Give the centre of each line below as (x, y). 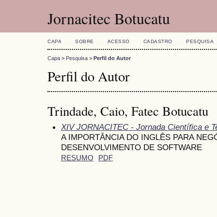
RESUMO (77, 158)
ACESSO (118, 41)
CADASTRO (158, 41)
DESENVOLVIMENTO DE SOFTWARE (132, 147)
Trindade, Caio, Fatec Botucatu (128, 111)
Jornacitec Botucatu (109, 18)
